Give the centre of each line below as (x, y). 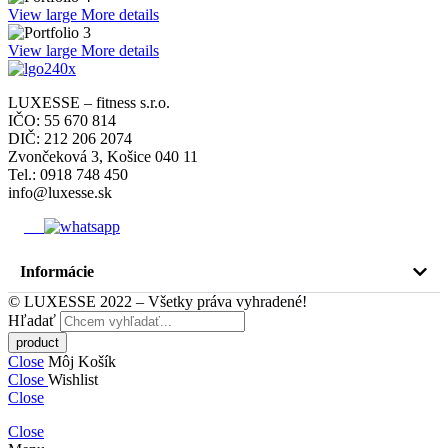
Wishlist (73, 380)
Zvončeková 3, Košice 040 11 (103, 157)
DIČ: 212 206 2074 (70, 139)
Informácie (57, 272)
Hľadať (34, 321)
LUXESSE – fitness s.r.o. (89, 103)
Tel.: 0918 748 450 (68, 175)
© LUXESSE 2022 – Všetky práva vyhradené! (161, 302)
